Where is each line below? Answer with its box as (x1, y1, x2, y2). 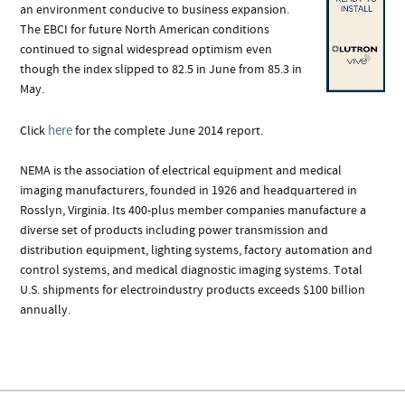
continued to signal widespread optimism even (20, 41, 273, 58)
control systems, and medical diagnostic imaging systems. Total (20, 261, 363, 278)
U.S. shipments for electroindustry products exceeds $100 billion (20, 281, 366, 298)
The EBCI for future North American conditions (20, 21, 270, 38)
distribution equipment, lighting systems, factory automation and (20, 241, 373, 259)
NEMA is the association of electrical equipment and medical (20, 162, 343, 179)
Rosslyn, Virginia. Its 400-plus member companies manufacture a (20, 202, 367, 219)
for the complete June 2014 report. (72, 122, 264, 139)
